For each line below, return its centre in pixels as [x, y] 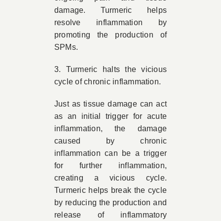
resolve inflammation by [110, 22]
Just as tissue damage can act [110, 104]
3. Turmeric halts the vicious [110, 69]
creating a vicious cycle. [110, 178]
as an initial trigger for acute [110, 116]
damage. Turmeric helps [110, 10]
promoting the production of [110, 35]
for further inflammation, [110, 166]
